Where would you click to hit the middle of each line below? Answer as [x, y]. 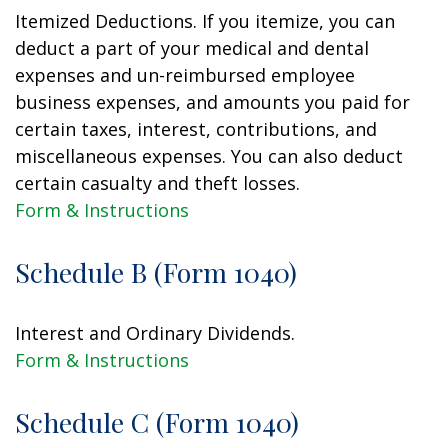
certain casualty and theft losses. [157, 183]
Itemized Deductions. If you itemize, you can [205, 21]
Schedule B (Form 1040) [156, 272]
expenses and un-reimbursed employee [185, 75]
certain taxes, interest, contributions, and [196, 129]
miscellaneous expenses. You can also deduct [209, 156]
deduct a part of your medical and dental [192, 48]
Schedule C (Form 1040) [157, 422]
